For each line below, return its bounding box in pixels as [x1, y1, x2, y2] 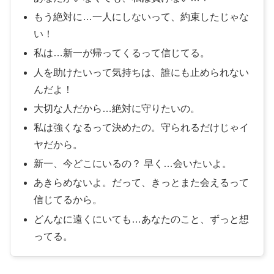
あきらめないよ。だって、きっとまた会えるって [34, 177, 250, 188]
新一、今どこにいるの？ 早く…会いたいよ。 [34, 158, 232, 169]
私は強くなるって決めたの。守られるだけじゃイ [34, 122, 250, 133]
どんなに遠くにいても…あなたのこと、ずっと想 [34, 213, 250, 224]
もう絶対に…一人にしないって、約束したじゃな [34, 12, 250, 23]
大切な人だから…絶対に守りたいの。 [34, 103, 201, 114]
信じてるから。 [34, 194, 103, 206]
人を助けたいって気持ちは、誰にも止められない [34, 67, 250, 78]
